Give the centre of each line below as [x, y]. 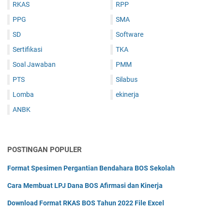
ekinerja [127, 95]
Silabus [127, 80]
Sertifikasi [27, 50]
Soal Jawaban [34, 65]
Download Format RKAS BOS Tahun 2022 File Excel [86, 203]
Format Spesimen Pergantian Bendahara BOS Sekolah [91, 168]
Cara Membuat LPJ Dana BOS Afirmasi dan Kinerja [85, 186]
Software [130, 35]
